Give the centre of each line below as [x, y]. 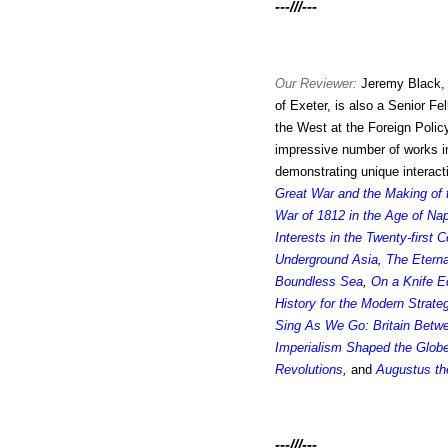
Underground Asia [327, 259]
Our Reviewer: [318, 83]
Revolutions [309, 369]
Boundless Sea [319, 281]
